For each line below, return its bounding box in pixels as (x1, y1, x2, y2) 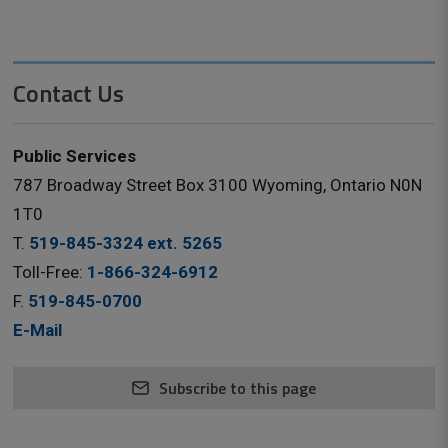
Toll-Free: (13, 262, 88, 282)
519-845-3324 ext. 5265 (29, 233, 223, 253)
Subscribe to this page (158, 376, 316, 400)
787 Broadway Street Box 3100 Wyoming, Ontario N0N (13, 175, 423, 195)
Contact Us (13, 75, 125, 111)
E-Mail (13, 320, 63, 340)
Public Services (13, 146, 137, 166)
